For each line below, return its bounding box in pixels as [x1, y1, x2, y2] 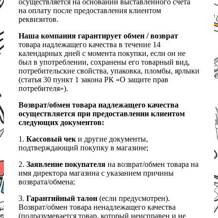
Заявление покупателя [26, 160, 106, 169]
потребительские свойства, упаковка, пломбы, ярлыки [18, 67, 200, 75]
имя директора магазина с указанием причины [18, 169, 174, 178]
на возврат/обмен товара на [106, 160, 199, 169]
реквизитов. [18, 15, 58, 24]
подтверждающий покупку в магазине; [18, 144, 148, 152]
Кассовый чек [26, 135, 76, 144]
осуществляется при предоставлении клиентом [18, 109, 185, 118]
